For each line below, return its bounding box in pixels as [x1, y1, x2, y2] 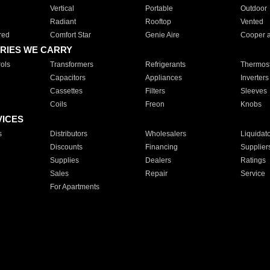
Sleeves [240, 87, 267, 95]
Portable [145, 4, 173, 13]
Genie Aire [145, 31, 180, 39]
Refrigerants [145, 60, 186, 69]
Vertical [49, 4, 74, 13]
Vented [240, 17, 263, 26]
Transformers [49, 60, 93, 69]
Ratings [240, 156, 266, 165]
